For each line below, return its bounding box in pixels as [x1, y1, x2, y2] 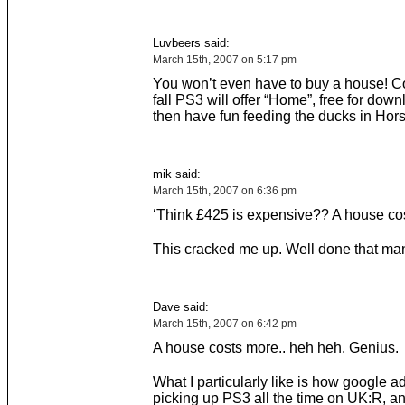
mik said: [152, 167, 201, 181]
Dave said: [152, 300, 209, 314]
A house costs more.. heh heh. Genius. [152, 340, 399, 355]
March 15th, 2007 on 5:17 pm [152, 53, 297, 66]
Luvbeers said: [152, 36, 230, 50]
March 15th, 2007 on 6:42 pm [152, 317, 297, 330]
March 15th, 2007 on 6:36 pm [152, 184, 297, 197]
